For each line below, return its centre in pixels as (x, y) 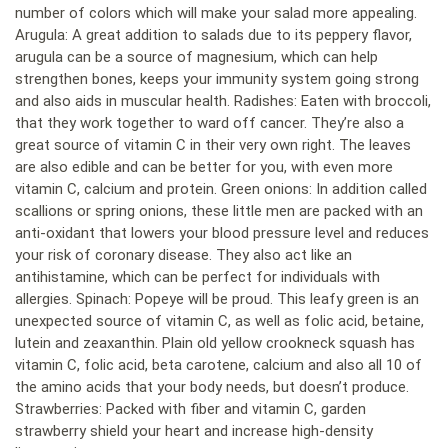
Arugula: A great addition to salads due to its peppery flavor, (213, 35)
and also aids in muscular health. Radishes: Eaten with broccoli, (223, 101)
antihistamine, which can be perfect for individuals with (197, 277)
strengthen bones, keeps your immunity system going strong (217, 79)
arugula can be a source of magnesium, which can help (196, 57)
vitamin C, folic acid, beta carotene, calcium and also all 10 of (218, 365)
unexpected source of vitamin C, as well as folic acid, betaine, (219, 321)
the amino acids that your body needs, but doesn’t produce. (212, 387)
